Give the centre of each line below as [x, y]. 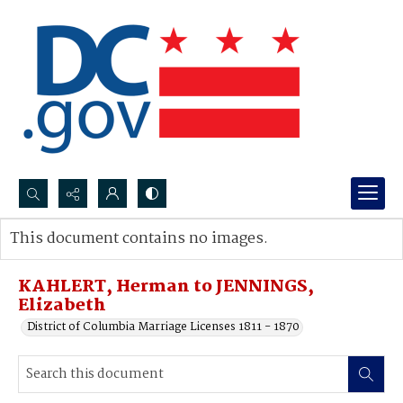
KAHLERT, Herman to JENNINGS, [166, 287]
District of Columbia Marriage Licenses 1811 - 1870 [163, 327]
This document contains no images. [139, 239]
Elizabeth [62, 306]
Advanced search [74, 257]
